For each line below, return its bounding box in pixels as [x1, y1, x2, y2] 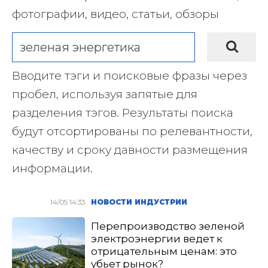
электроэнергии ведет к [91, 233, 223, 245]
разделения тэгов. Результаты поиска [12, 106, 233, 120]
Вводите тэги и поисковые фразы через [12, 69, 247, 83]
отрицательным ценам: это [91, 245, 237, 257]
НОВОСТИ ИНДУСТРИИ [91, 197, 188, 206]
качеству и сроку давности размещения [12, 143, 248, 157]
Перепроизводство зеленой [91, 220, 245, 232]
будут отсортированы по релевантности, [12, 124, 252, 138]
